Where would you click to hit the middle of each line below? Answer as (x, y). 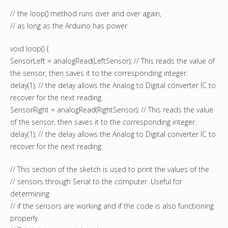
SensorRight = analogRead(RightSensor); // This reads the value (112, 110)
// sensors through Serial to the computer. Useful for (96, 182)
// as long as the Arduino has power (69, 26)
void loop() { (30, 49)
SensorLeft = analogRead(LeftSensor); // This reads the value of (112, 61)
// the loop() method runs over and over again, (86, 14)
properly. (25, 218)
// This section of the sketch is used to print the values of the (110, 169)
